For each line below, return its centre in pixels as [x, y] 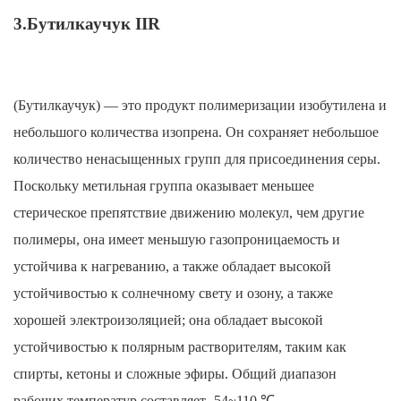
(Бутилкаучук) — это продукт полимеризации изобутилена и [200, 106]
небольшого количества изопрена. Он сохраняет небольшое [196, 132]
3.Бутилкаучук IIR [87, 24]
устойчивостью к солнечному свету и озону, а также [173, 294]
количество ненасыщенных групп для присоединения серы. [197, 159]
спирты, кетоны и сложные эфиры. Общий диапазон [175, 374]
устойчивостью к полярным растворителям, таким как [180, 347]
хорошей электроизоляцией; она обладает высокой [168, 320]
